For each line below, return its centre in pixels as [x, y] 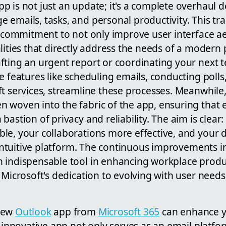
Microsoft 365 [129, 211]
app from [75, 211]
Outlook [33, 211]
